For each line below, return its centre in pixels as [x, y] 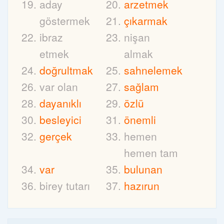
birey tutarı [65, 186]
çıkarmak [146, 21]
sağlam [142, 87]
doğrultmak [66, 70]
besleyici [60, 120]
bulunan [143, 169]
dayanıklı [60, 103]
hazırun [142, 186]
